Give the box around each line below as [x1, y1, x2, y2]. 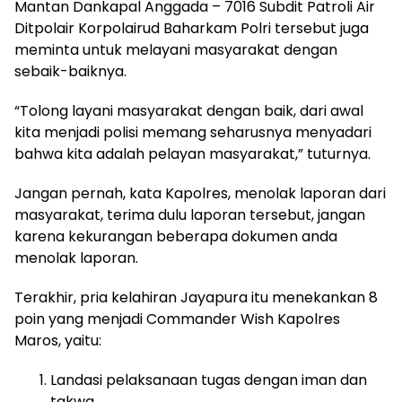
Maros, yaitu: [14, 329, 101, 351]
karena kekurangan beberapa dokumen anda [14, 225, 337, 247]
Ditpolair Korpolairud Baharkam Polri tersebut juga [14, 17, 369, 39]
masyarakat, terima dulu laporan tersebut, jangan [14, 204, 365, 225]
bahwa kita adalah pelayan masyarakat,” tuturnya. [14, 143, 371, 164]
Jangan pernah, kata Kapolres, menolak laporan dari [14, 182, 386, 204]
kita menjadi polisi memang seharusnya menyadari [14, 121, 371, 143]
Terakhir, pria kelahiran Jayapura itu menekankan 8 [14, 286, 378, 308]
